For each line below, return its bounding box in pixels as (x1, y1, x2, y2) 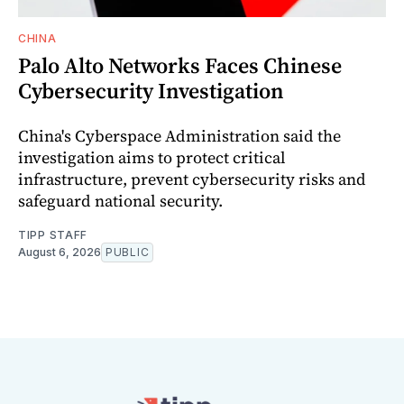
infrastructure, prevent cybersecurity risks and (18, 168, 366, 191)
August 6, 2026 (18, 245, 101, 260)
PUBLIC (106, 245, 150, 260)
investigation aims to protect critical (18, 146, 286, 170)
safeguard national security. (18, 189, 223, 213)
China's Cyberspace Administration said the (18, 124, 341, 148)
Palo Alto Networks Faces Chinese (18, 50, 342, 81)
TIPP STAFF (18, 228, 87, 243)
